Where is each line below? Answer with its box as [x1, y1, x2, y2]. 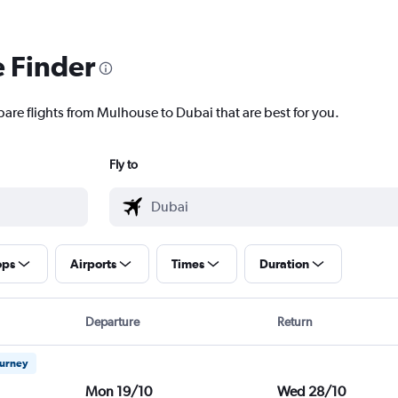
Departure [84, 314, 139, 330]
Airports [69, 257, 116, 272]
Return [277, 314, 314, 330]
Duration [259, 257, 309, 272]
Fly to [108, 157, 138, 172]
